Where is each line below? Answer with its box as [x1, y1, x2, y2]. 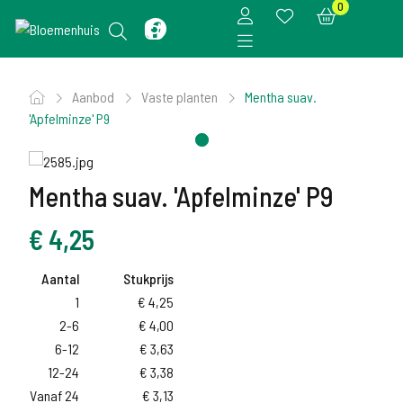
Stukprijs [123, 270, 174, 287]
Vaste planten [141, 88, 220, 105]
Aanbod [72, 88, 117, 105]
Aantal [41, 270, 79, 287]
